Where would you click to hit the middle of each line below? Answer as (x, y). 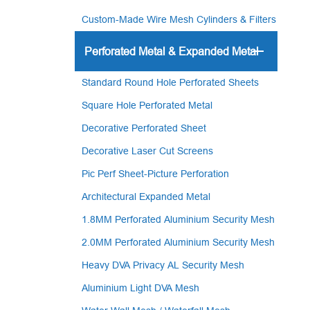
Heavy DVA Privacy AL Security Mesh (163, 265)
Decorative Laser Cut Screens (147, 151)
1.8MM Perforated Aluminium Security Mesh (178, 219)
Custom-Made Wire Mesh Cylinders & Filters (179, 19)
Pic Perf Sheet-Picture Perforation (155, 174)
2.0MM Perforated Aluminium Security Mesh (178, 242)
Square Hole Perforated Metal (147, 105)
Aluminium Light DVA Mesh (140, 288)
